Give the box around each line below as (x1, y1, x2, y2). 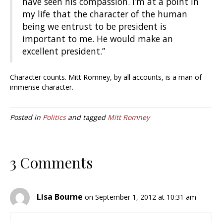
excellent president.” (22, 45, 105, 57)
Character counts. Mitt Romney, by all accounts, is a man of (10, 72, 202, 82)
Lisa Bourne (37, 191, 83, 203)
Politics (43, 112, 66, 122)
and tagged (66, 112, 108, 122)
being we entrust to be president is (22, 20, 166, 33)
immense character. (10, 82, 73, 92)
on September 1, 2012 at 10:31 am (85, 192, 196, 202)
